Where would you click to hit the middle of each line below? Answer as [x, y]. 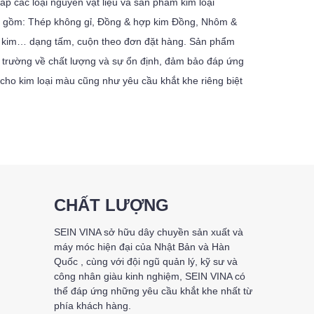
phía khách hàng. [92, 306]
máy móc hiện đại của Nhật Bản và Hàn [142, 247]
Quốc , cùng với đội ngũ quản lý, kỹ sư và [145, 261]
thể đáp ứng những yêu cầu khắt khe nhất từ [153, 291]
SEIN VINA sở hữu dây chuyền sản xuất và [148, 232]
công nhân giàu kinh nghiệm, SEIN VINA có [149, 276]
